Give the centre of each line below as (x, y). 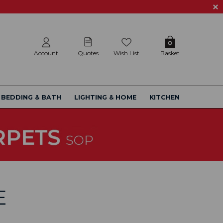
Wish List (126, 53)
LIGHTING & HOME (105, 98)
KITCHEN (164, 98)
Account (46, 53)
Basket (170, 53)
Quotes (88, 53)
